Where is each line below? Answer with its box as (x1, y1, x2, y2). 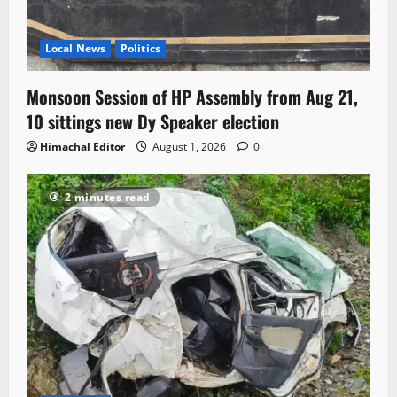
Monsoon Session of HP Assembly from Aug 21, (27, 82, 358, 110)
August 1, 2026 (150, 138, 229, 154)
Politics (121, 40, 160, 56)
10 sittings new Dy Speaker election (27, 107, 279, 135)
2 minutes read (64, 189, 151, 205)
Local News (45, 40, 105, 56)
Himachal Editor (40, 138, 125, 154)
